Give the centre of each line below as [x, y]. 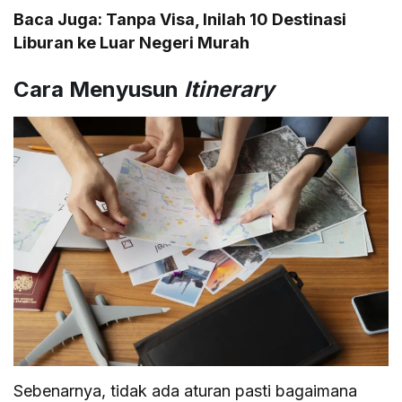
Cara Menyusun [99, 89]
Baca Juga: [60, 19]
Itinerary [229, 89]
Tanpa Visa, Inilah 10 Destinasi [227, 19]
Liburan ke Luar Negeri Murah [132, 42]
